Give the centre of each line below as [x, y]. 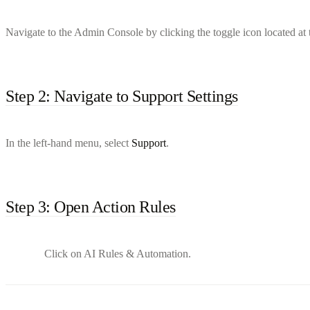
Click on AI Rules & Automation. [118, 253]
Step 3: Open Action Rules [91, 207]
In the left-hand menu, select [69, 143]
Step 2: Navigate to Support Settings [122, 96]
